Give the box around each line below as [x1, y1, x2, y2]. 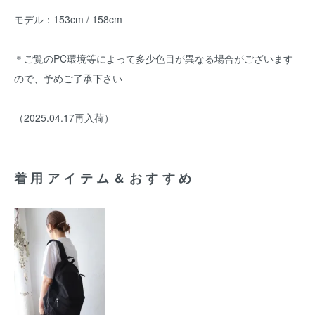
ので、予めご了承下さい [14, 71, 122, 85]
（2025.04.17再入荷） [14, 110, 114, 124]
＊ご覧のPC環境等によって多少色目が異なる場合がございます [14, 51, 293, 65]
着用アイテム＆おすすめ [14, 169, 195, 187]
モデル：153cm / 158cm [14, 12, 122, 26]
